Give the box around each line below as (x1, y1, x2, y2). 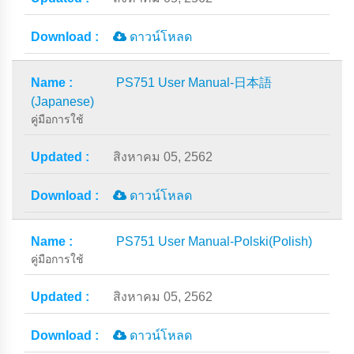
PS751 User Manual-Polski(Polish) (116, 235, 312, 248)
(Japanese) (31, 95, 94, 108)
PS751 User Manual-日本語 (116, 76, 272, 89)
